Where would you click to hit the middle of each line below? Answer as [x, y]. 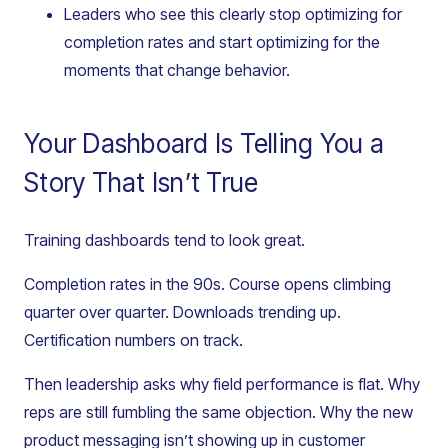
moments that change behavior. [177, 70]
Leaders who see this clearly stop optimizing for [233, 14]
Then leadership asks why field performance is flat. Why [222, 384]
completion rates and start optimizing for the [222, 42]
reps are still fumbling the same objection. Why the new [218, 412]
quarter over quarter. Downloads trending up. [182, 312]
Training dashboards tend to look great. [164, 240]
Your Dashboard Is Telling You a [204, 144]
